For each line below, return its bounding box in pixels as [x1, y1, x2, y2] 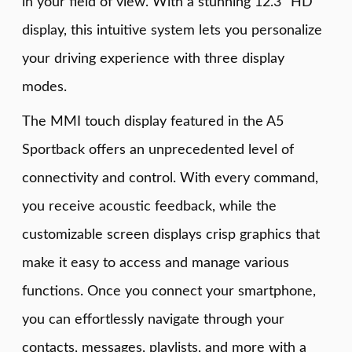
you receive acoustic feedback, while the [22, 199, 277, 214]
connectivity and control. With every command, [22, 170, 318, 185]
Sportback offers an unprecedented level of [22, 142, 294, 157]
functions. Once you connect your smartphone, [22, 284, 316, 299]
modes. [22, 79, 67, 94]
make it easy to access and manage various [22, 255, 289, 270]
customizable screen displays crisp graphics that [22, 227, 320, 242]
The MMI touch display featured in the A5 [22, 114, 284, 129]
